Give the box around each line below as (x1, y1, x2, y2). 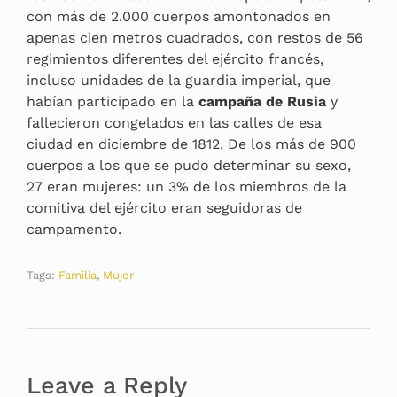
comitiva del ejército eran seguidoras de (27, 198, 302, 216)
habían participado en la (27, 92, 198, 110)
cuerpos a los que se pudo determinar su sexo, (27, 156, 351, 174)
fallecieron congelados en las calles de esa (27, 113, 322, 131)
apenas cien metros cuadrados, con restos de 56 (27, 28, 363, 46)
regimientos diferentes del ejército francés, (27, 50, 323, 67)
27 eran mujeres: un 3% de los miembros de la (27, 177, 346, 195)
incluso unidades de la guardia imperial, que (27, 71, 331, 89)
